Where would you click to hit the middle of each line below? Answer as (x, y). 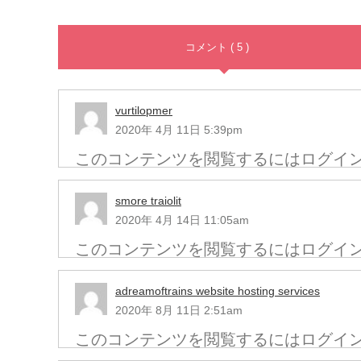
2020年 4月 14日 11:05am (182, 220)
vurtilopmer (144, 111)
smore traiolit (148, 201)
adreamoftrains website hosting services (218, 291)
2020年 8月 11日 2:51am (179, 311)
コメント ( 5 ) (217, 48)
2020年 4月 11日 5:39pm (179, 130)
